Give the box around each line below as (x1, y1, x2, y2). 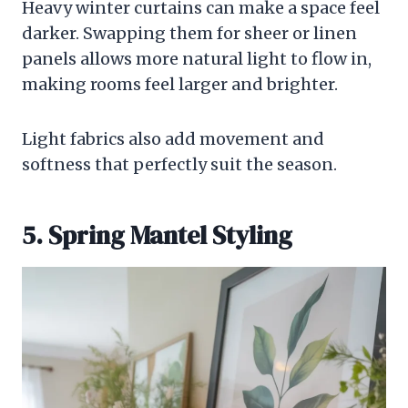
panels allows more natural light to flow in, (22, 48, 372, 70)
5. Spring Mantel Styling (22, 218, 292, 253)
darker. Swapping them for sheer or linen (22, 23, 357, 45)
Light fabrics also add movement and (22, 128, 324, 150)
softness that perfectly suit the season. (22, 154, 337, 176)
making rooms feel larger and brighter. (22, 74, 338, 96)
